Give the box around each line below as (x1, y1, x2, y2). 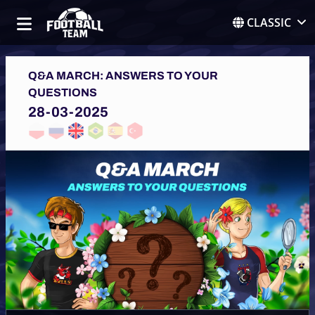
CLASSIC (247, 15, 291, 30)
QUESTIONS (28, 86, 97, 98)
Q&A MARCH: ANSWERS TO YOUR (28, 70, 218, 82)
